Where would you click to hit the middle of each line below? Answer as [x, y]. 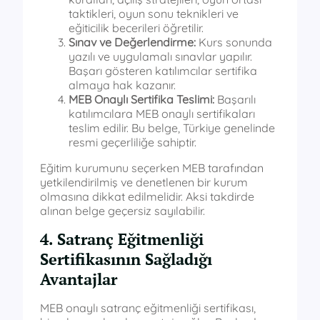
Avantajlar [79, 279]
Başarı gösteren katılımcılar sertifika [163, 70]
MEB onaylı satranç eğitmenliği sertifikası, [148, 307]
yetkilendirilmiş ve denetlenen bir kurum [144, 182]
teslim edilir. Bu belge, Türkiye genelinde [172, 127]
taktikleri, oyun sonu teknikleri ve [154, 13]
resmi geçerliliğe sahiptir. [132, 142]
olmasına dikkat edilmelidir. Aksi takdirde [147, 196]
